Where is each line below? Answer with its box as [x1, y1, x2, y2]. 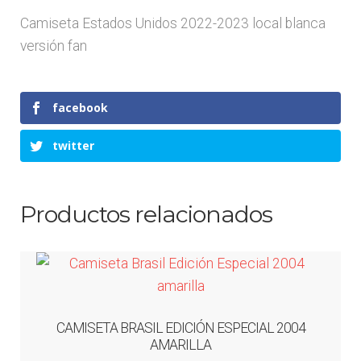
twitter [52, 138, 94, 154]
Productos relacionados [19, 200, 272, 229]
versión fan [19, 38, 87, 55]
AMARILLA [150, 337, 211, 354]
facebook [52, 99, 108, 115]
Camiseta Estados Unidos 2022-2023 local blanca [19, 15, 326, 32]
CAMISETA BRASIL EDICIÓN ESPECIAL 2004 [56, 320, 305, 337]
